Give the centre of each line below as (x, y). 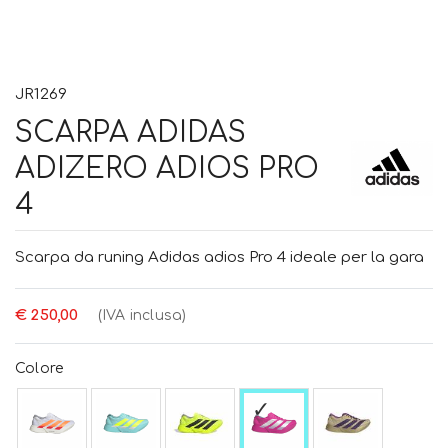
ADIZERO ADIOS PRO (167, 168)
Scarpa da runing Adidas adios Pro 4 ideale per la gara (219, 258)
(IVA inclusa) (142, 315)
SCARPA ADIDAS (130, 132)
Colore (39, 368)
